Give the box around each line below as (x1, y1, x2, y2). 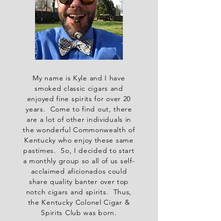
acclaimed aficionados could (31, 167, 127, 176)
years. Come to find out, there (26, 105, 132, 114)
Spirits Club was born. (41, 208, 117, 218)
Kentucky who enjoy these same (24, 136, 134, 145)
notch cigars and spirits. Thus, (26, 187, 132, 197)
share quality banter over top (29, 177, 129, 186)
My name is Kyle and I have (33, 74, 125, 83)
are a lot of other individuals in (26, 115, 132, 124)
